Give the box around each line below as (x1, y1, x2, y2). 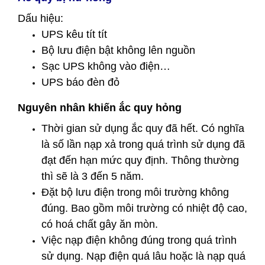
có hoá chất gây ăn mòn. (41, 218, 158, 230)
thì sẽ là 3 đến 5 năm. (41, 170, 144, 182)
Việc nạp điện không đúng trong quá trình (41, 234, 237, 246)
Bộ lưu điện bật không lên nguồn (41, 44, 195, 56)
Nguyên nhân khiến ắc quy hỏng (18, 102, 182, 114)
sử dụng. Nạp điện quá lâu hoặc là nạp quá (41, 250, 245, 262)
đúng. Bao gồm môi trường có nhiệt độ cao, (41, 202, 247, 214)
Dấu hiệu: (18, 12, 63, 24)
